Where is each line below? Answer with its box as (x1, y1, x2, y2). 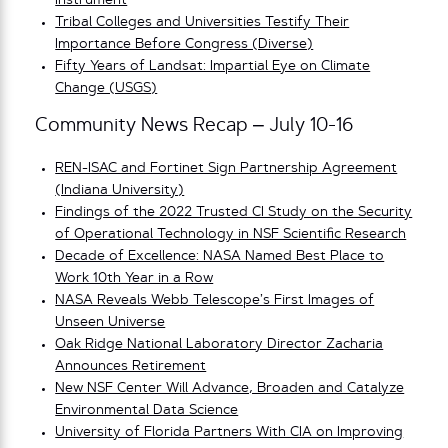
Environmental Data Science (55, 404, 239, 418)
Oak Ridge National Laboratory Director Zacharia (55, 338, 384, 352)
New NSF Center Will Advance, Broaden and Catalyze (55, 382, 405, 396)
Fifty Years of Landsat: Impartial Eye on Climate (55, 60, 371, 74)
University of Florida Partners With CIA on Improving (55, 426, 404, 440)
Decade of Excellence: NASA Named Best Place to (55, 250, 385, 264)
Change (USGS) (55, 82, 158, 96)
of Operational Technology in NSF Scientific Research (55, 228, 407, 242)
